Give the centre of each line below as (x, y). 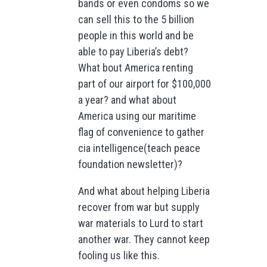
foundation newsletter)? (130, 164)
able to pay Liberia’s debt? (133, 51)
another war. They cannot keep (144, 239)
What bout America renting (135, 67)
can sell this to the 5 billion (136, 19)
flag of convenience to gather (141, 132)
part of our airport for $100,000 (144, 83)
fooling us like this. (119, 255)
